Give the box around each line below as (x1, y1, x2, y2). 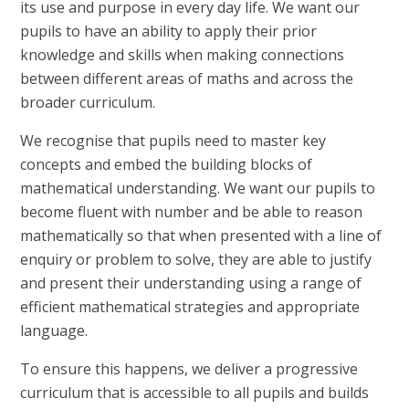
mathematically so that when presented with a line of (20, 225, 383, 246)
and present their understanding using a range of (20, 272, 362, 293)
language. (20, 320, 89, 341)
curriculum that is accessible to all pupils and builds (20, 382, 370, 403)
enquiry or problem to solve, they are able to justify (20, 248, 372, 269)
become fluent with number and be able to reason (20, 201, 363, 222)
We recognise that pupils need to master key (20, 130, 327, 151)
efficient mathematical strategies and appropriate (20, 296, 361, 317)
